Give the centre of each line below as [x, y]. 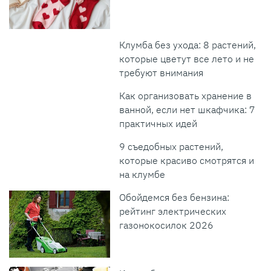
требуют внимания [162, 72]
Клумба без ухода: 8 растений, [188, 44]
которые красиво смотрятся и [187, 160]
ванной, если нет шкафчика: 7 [188, 109]
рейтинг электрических [173, 211]
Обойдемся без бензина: [175, 197]
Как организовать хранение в [186, 95]
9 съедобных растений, [171, 146]
